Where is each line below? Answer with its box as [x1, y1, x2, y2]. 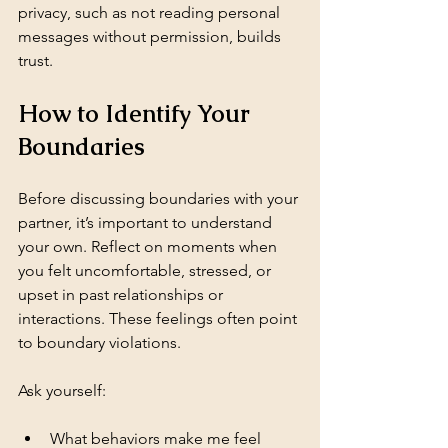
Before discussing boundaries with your [18, 188, 302, 208]
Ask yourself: [18, 380, 106, 400]
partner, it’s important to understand [18, 212, 276, 232]
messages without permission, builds [18, 26, 285, 46]
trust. [18, 50, 53, 70]
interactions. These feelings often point [18, 308, 301, 328]
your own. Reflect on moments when [18, 236, 281, 256]
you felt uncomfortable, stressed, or [18, 260, 275, 280]
